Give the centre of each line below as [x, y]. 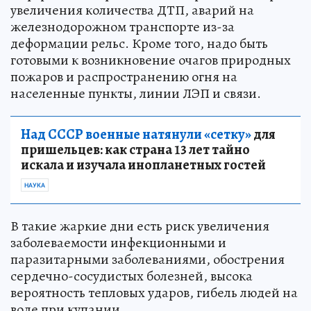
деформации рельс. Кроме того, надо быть [139, 43]
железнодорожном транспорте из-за [123, 26]
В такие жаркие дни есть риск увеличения [140, 226]
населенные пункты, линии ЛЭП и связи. [136, 93]
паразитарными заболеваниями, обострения [148, 259]
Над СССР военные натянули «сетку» [136, 134]
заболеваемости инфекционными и [118, 242]
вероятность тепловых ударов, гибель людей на [154, 292]
